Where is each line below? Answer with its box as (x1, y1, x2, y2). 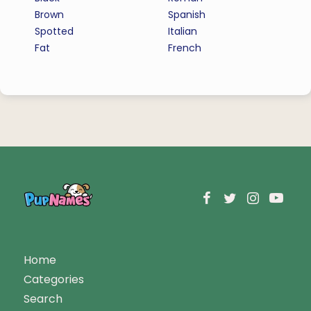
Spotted (35, 24, 74, 39)
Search (23, 291, 62, 308)
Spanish (168, 8, 206, 22)
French (168, 41, 202, 56)
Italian (168, 24, 198, 39)
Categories (23, 271, 84, 288)
